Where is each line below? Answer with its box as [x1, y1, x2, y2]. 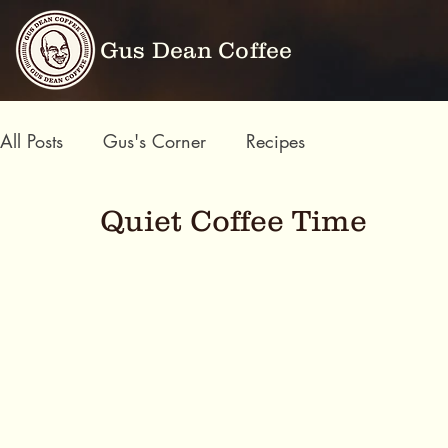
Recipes [246, 128, 305, 153]
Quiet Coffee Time [100, 204, 367, 237]
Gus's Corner [103, 128, 206, 153]
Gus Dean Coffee [100, 37, 293, 63]
